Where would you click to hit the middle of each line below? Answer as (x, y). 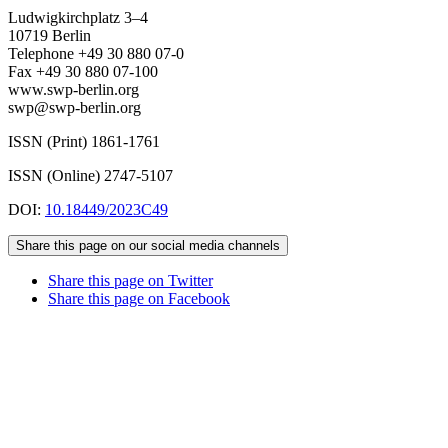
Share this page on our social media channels (148, 245)
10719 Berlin (49, 35)
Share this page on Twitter (130, 280)
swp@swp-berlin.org (74, 107)
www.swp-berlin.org (73, 89)
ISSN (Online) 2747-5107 (90, 175)
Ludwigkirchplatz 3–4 (78, 17)
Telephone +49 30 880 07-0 (96, 53)
